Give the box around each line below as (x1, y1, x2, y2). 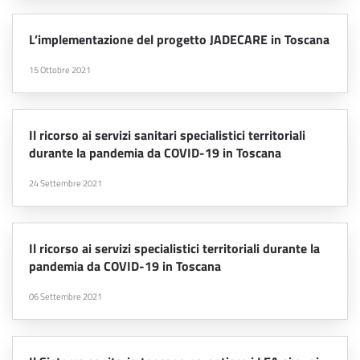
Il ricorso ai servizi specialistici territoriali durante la (29, 239, 320, 259)
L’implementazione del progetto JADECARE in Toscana (29, 30, 329, 50)
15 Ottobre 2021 (29, 63, 91, 77)
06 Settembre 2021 (29, 290, 102, 304)
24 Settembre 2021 (29, 177, 102, 190)
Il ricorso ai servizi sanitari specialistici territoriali (29, 125, 305, 145)
